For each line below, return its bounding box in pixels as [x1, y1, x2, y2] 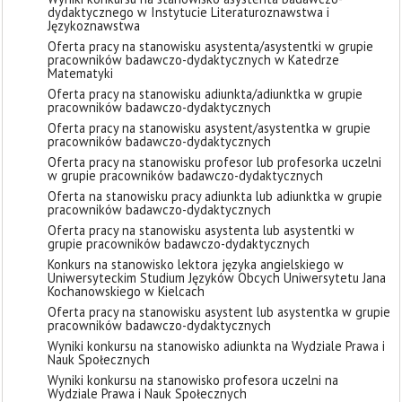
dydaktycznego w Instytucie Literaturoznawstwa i [48, 4, 329, 21]
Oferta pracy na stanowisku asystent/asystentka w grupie [48, 119, 371, 136]
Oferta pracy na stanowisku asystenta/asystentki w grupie [48, 38, 373, 55]
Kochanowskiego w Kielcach [48, 283, 205, 300]
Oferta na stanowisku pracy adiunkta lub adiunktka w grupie [48, 188, 382, 205]
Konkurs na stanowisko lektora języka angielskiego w [48, 256, 344, 273]
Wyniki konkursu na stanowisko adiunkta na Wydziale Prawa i [48, 337, 385, 354]
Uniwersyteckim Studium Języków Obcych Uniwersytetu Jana [48, 269, 386, 286]
